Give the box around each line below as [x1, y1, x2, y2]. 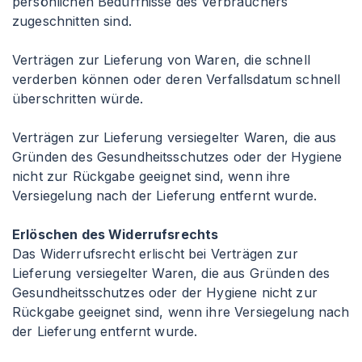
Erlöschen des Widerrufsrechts [12, 226, 219, 242]
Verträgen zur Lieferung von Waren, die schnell [12, 52, 310, 68]
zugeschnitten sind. [12, 13, 132, 29]
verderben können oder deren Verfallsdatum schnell [12, 71, 341, 87]
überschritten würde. [12, 90, 143, 107]
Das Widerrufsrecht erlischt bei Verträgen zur [12, 246, 298, 262]
